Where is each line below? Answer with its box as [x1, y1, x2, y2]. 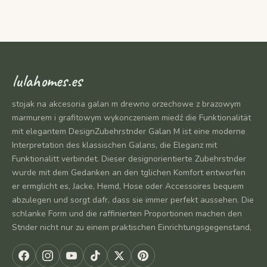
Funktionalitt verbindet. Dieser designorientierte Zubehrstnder [12, 153, 246, 164]
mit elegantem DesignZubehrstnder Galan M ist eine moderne [12, 125, 246, 137]
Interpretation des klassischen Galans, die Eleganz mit [12, 139, 217, 151]
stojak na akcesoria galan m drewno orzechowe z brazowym [12, 98, 241, 110]
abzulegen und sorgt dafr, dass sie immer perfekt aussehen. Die [12, 194, 254, 206]
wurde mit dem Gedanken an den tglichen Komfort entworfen [12, 166, 246, 178]
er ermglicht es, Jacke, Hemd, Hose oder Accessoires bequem [12, 180, 244, 192]
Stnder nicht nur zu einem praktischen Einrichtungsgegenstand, [12, 221, 252, 233]
